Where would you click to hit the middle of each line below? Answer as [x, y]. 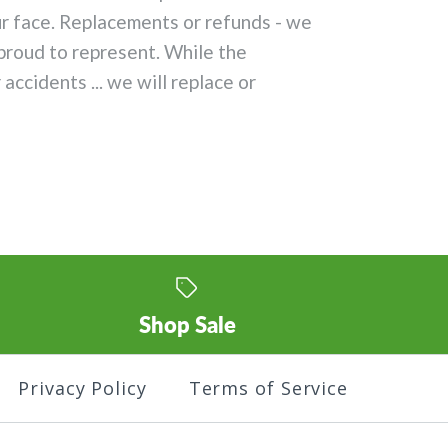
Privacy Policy [82, 388]
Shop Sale [187, 325]
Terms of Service [268, 388]
